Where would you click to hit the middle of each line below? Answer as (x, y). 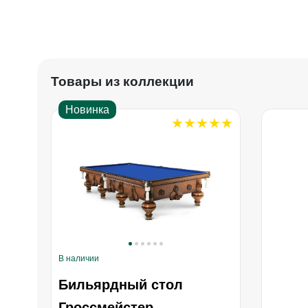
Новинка (87, 109)
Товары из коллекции (122, 81)
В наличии (78, 258)
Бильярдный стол (120, 284)
